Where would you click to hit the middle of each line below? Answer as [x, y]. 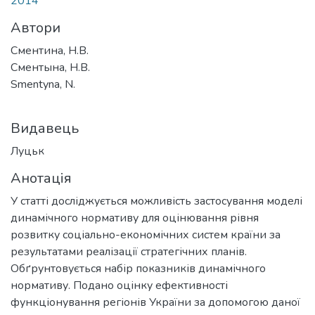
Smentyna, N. [43, 84]
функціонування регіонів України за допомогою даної [155, 302]
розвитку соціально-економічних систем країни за [146, 235]
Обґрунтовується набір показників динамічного [138, 269]
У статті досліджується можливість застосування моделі [156, 201]
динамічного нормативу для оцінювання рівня [135, 218]
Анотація [41, 178]
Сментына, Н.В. [50, 67]
